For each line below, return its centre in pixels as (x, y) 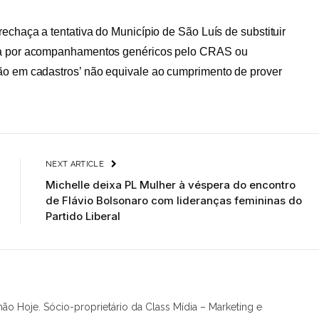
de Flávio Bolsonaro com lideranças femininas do (174, 201)
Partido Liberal (83, 216)
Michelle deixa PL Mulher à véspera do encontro (171, 185)
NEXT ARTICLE (76, 164)
